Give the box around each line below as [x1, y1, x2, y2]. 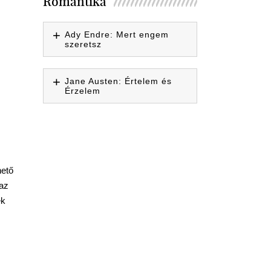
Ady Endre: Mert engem [64, 30, 169, 39]
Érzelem [64, 86, 100, 96]
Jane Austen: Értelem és [64, 76, 172, 86]
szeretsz [64, 39, 102, 49]
